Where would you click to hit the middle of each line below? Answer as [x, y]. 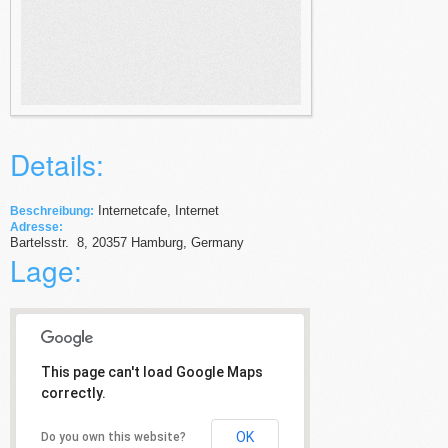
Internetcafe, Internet [156, 210]
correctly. [73, 393]
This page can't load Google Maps [152, 372]
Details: [57, 164]
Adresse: [36, 227]
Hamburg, [161, 242]
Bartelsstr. [43, 242]
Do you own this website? [113, 437]
